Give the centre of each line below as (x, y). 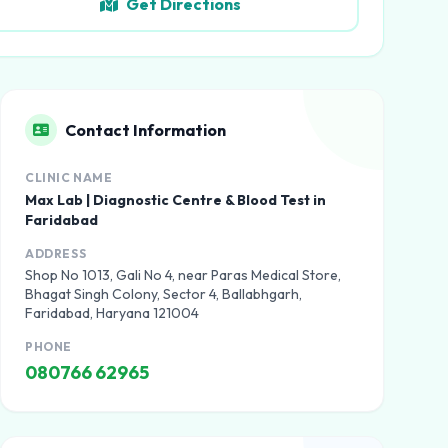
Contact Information (145, 130)
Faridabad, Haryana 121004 (112, 313)
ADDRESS (56, 253)
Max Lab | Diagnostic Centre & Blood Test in (175, 200)
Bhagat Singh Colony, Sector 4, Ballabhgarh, (163, 294)
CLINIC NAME (69, 177)
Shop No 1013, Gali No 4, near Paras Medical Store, (183, 275)
